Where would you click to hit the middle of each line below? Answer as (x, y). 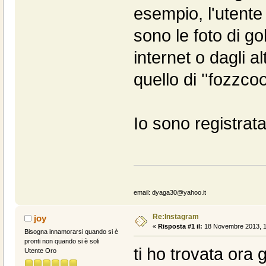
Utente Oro (40, 251)
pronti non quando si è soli (61, 241)
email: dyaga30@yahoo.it (170, 193)
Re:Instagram (175, 217)
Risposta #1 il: (180, 227)
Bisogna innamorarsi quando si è (71, 232)
